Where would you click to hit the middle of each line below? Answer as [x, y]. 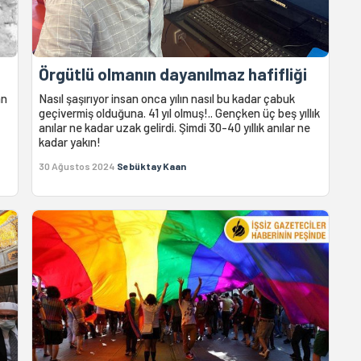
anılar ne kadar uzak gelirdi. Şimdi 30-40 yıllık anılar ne [175, 128]
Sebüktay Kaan [152, 166]
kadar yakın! [70, 142]
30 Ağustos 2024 [77, 166]
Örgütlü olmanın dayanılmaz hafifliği [173, 74]
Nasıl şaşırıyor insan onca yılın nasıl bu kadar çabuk [167, 99]
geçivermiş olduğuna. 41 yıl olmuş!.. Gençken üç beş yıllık [180, 113]
